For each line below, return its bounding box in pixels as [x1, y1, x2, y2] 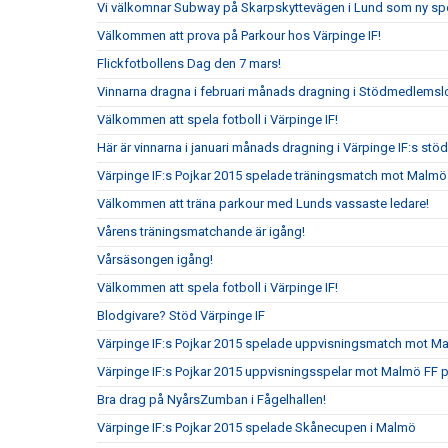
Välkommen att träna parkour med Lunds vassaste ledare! [97, 196, 429, 211]
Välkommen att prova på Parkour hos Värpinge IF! [97, 28, 381, 43]
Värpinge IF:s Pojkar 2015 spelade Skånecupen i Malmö [97, 420, 416, 435]
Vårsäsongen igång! [97, 252, 213, 267]
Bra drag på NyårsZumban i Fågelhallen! [97, 392, 326, 407]
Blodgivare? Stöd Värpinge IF [97, 308, 265, 323]
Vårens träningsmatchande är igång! [97, 224, 305, 239]
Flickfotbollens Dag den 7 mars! [97, 56, 281, 71]
